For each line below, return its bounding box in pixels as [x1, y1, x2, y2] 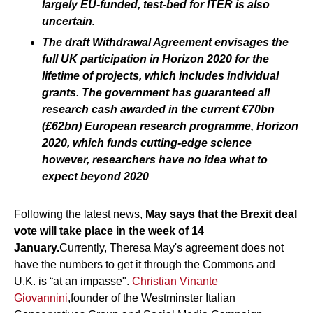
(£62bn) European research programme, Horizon [42, 119, 298, 132]
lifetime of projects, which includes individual [42, 69, 279, 82]
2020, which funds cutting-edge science [42, 136, 252, 149]
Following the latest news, [14, 208, 145, 220]
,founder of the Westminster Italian [68, 291, 235, 304]
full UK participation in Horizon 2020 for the [42, 52, 269, 65]
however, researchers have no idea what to [42, 153, 268, 166]
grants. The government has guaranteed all [42, 86, 270, 99]
